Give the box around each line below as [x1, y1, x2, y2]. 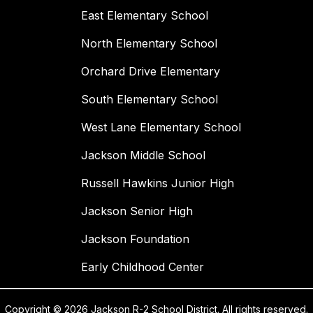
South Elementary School [81, 92, 218, 107]
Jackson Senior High [81, 204, 193, 219]
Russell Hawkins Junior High [81, 176, 234, 191]
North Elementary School [81, 36, 217, 51]
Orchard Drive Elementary [81, 64, 220, 79]
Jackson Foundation [81, 232, 189, 247]
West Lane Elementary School [81, 120, 241, 135]
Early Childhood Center [81, 260, 204, 275]
